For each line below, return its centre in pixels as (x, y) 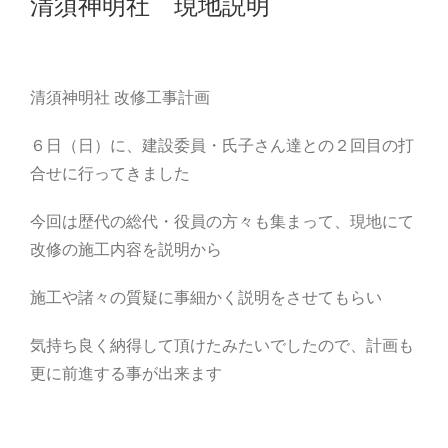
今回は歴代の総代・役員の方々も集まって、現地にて (222, 222)
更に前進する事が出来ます (126, 374)
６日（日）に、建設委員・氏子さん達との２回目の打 (222, 146)
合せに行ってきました (110, 174)
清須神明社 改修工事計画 (120, 98)
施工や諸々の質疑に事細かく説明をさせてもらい (206, 298)
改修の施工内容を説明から (126, 250)
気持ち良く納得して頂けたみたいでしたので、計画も (222, 346)
